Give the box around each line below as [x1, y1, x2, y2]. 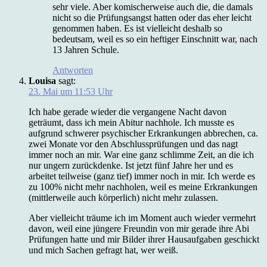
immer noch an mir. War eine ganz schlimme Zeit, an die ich [29, 149, 254, 160]
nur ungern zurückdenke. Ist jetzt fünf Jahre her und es [29, 160, 233, 170]
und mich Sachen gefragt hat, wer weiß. [29, 244, 178, 255]
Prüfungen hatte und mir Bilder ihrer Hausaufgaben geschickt [29, 234, 259, 244]
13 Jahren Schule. [52, 44, 119, 55]
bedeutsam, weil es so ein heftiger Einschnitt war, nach [52, 33, 257, 44]
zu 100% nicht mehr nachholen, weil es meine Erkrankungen [29, 181, 257, 192]
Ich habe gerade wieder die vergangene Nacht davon [29, 106, 226, 117]
